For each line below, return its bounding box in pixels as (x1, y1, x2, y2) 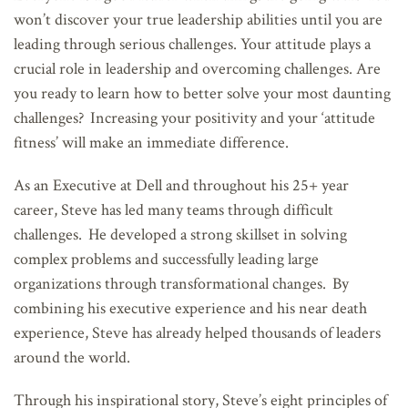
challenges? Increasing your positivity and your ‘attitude (14, 107, 375, 127)
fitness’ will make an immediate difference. (14, 131, 289, 152)
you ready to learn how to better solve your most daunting (14, 82, 391, 103)
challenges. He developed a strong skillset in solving (14, 223, 347, 244)
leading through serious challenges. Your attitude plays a (14, 33, 371, 54)
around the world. (14, 346, 130, 367)
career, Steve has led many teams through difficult (14, 199, 333, 219)
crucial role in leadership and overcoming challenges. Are (14, 57, 381, 78)
